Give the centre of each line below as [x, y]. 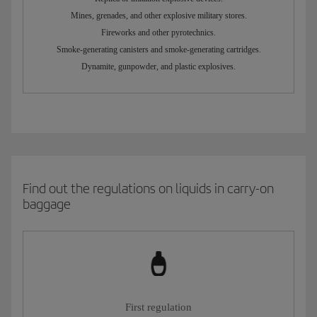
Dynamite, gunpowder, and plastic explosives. [158, 67]
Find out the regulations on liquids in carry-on [148, 189]
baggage [47, 204]
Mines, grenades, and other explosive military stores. [158, 16]
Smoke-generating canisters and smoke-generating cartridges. [158, 50]
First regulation [158, 307]
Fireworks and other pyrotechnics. [158, 33]
